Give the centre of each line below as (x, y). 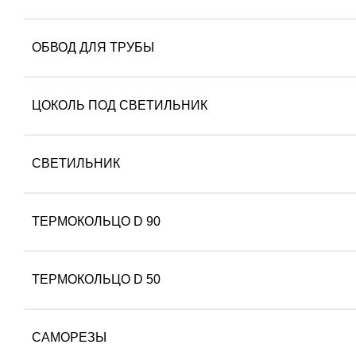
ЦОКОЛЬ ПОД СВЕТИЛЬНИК (120, 105)
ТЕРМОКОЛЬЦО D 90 (96, 221)
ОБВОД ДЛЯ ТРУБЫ (93, 47)
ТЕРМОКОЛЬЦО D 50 (96, 279)
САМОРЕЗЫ (69, 337)
